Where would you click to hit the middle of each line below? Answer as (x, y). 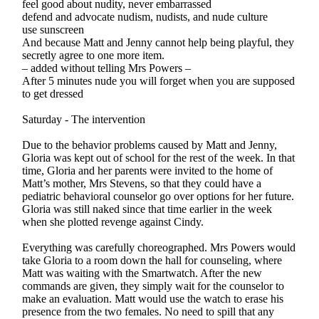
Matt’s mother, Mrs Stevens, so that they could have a (142, 183)
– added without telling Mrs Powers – (107, 68)
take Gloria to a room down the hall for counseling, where (152, 260)
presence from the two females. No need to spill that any (148, 311)
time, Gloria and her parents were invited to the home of (148, 170)
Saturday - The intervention (84, 119)
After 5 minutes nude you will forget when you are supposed (159, 80)
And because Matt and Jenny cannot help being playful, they (158, 42)
